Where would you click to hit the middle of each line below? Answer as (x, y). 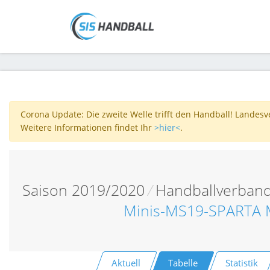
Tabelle (183, 262)
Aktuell (126, 262)
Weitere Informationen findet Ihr (87, 128)
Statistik (241, 262)
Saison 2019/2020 (84, 190)
